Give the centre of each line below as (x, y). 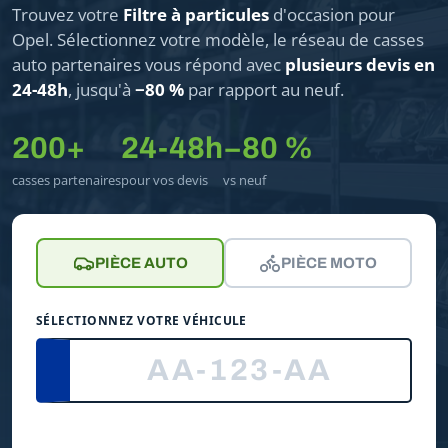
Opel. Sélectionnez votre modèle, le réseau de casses (218, 39)
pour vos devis (164, 179)
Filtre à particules (196, 14)
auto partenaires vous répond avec (148, 64)
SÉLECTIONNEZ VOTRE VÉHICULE (141, 320)
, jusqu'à (101, 89)
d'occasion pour (332, 14)
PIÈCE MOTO (329, 262)
